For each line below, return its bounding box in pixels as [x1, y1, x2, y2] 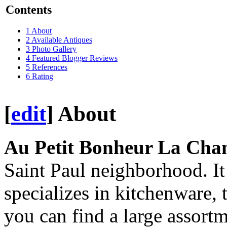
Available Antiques [31, 35, 92, 45]
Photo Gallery [32, 45, 77, 54]
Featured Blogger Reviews [32, 54, 118, 63]
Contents [6, 3, 52, 16]
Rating [32, 72, 53, 81]
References [32, 63, 67, 72]
